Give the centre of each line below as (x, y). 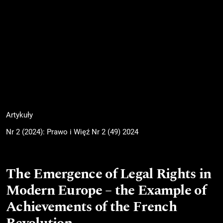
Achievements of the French (91, 207)
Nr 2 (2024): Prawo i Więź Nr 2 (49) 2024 (72, 132)
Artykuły (19, 115)
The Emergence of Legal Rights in (109, 174)
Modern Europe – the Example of (106, 190)
